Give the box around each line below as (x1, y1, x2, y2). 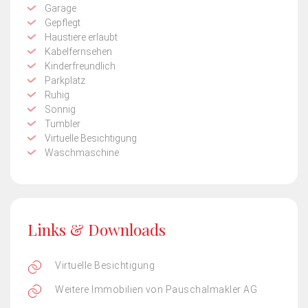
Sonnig (45, 103, 76, 115)
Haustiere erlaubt (45, 31, 118, 43)
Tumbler (45, 118, 80, 129)
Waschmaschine (45, 146, 119, 158)
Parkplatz (45, 74, 85, 86)
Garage (45, 2, 76, 14)
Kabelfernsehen (45, 45, 112, 57)
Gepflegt (45, 16, 80, 28)
